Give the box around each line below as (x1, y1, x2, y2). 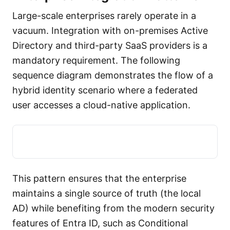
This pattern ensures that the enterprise (12, 173, 186, 184)
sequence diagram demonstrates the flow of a (12, 70, 213, 81)
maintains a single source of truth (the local (12, 188, 201, 199)
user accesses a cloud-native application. (12, 100, 190, 110)
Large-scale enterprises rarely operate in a (12, 10, 196, 21)
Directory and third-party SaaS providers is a (12, 40, 207, 51)
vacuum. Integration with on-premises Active (12, 25, 208, 36)
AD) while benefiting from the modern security (12, 203, 215, 214)
